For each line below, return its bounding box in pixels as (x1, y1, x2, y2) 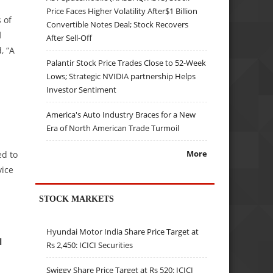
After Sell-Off (46, 32, 93, 43)
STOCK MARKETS (39, 193, 115, 204)
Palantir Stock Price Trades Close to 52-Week (46, 57, 207, 68)
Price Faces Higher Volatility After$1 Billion (46, 5, 198, 16)
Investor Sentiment (46, 83, 117, 95)
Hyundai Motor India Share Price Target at (46, 226, 199, 238)
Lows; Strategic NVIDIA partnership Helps (46, 70, 196, 82)
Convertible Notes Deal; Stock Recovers (46, 18, 189, 30)
